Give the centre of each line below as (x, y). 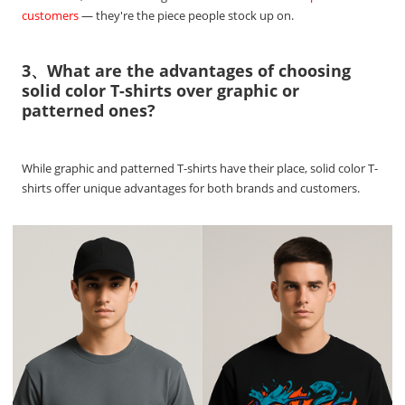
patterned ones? (89, 111)
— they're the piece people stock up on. (187, 16)
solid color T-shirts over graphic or (161, 91)
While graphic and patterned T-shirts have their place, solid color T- (200, 169)
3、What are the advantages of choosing (187, 71)
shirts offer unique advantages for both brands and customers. (191, 188)
